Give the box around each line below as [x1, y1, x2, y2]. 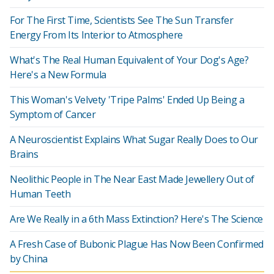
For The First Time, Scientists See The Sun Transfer [10, 13, 234, 27]
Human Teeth [10, 187, 71, 201]
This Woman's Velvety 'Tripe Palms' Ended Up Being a [10, 93, 245, 106]
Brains [10, 147, 39, 161]
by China [10, 252, 48, 265]
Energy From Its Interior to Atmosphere [10, 28, 183, 42]
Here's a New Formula [10, 68, 106, 81]
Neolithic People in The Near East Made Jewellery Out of [10, 172, 255, 186]
